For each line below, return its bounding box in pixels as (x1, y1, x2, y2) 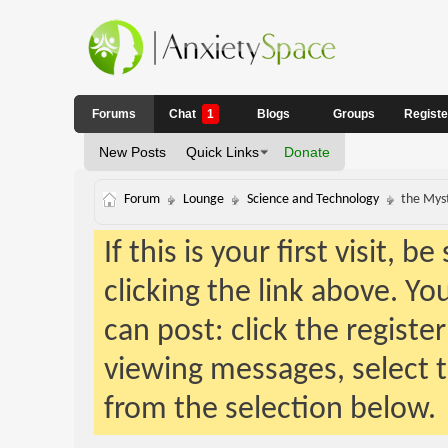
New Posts (98, 144, 166, 160)
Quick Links (185, 144, 259, 160)
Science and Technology (246, 192, 379, 207)
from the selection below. (103, 394, 436, 426)
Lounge (182, 192, 224, 207)
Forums (91, 107, 136, 121)
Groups (332, 107, 375, 121)
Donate (283, 144, 330, 160)
